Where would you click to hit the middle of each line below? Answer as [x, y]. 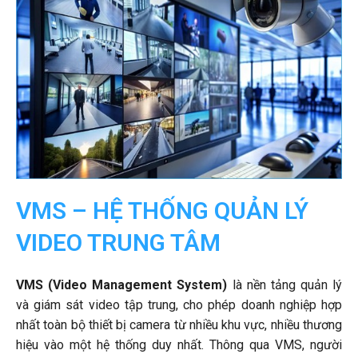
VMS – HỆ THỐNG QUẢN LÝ [162, 211]
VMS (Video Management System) [124, 285]
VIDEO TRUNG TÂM [118, 243]
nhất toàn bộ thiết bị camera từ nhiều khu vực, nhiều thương [179, 325]
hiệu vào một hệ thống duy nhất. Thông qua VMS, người [179, 345]
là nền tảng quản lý [287, 285]
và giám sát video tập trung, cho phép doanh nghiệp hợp [179, 305]
